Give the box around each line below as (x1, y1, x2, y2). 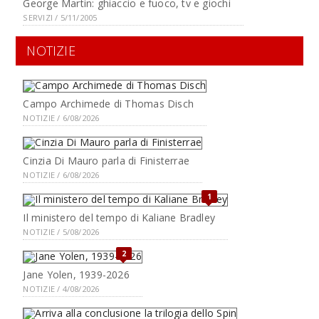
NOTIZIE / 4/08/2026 (23, 283, 100, 294)
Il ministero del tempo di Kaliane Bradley (23, 211, 216, 224)
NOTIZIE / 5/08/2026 (23, 226, 100, 237)
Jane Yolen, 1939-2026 (23, 268, 130, 281)
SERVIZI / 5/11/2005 (23, 12, 98, 23)
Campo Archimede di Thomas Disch (23, 97, 194, 110)
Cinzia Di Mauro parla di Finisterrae (23, 154, 190, 167)
